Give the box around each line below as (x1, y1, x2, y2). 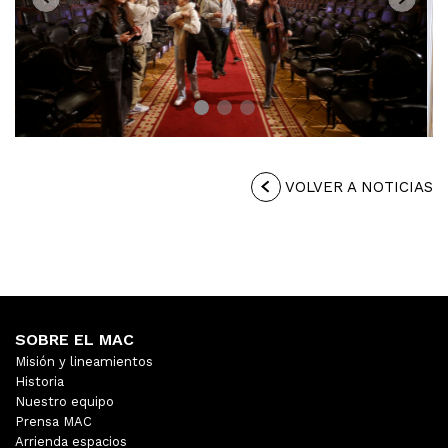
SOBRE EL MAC (15, 329, 134, 349)
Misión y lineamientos (15, 353, 153, 369)
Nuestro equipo (15, 393, 114, 409)
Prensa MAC (15, 413, 92, 429)
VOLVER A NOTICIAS (281, 177, 433, 196)
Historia (15, 373, 64, 389)
